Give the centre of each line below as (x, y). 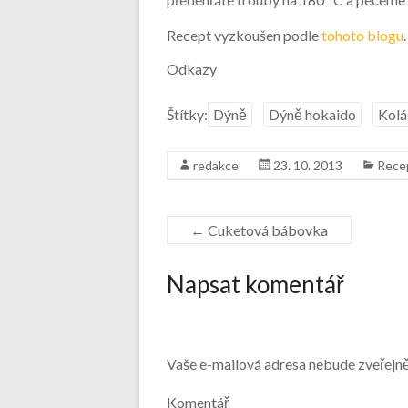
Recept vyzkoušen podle (244, 35)
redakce (216, 165)
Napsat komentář (255, 284)
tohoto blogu (362, 35)
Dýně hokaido (312, 114)
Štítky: (187, 114)
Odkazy (192, 69)
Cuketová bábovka (266, 230)
